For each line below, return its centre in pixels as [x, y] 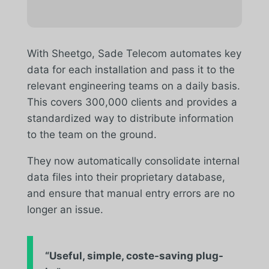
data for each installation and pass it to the [131, 69]
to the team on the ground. [92, 134]
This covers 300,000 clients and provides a [132, 102]
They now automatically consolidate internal [133, 161]
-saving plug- [189, 255]
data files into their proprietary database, [126, 177]
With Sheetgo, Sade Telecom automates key [134, 53]
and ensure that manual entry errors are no [131, 193]
